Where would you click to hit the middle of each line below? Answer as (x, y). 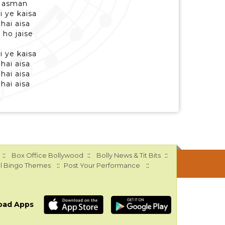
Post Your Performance (102, 165)
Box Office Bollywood (47, 155)
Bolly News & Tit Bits (128, 155)
